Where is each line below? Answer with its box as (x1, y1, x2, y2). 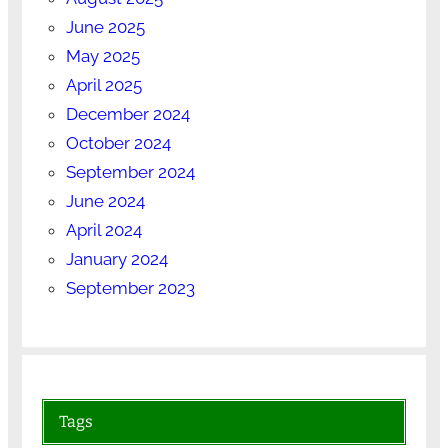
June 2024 (65, 190, 145, 211)
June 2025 (65, 16, 145, 37)
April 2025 (65, 74, 142, 95)
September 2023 (65, 277, 195, 298)
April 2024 (65, 219, 142, 240)
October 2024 (65, 132, 171, 153)
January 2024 (65, 248, 168, 269)
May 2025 (65, 45, 140, 66)
